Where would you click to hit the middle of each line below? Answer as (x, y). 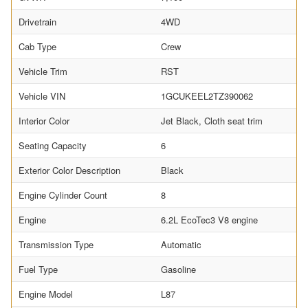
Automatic (181, 245)
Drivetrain (37, 22)
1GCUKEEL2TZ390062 (207, 96)
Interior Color (44, 121)
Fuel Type (38, 269)
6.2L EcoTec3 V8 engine (209, 220)
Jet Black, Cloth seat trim (212, 121)
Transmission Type (56, 245)
